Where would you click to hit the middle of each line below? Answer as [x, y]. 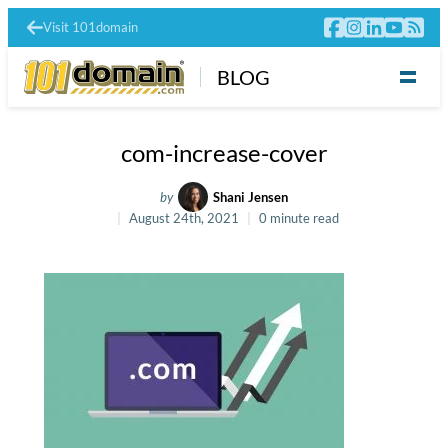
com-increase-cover [224, 152]
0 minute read [299, 217]
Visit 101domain [90, 27]
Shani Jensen [250, 196]
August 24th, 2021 [184, 217]
